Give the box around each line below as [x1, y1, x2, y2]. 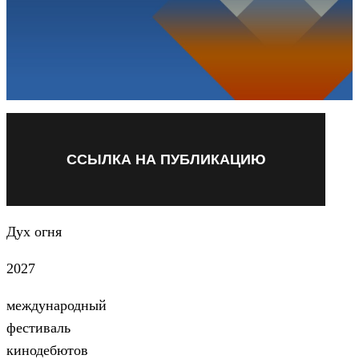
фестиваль [6, 320, 71, 336]
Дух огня [6, 224, 62, 240]
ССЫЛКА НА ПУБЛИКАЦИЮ [66, 151, 266, 167]
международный [6, 297, 107, 313]
